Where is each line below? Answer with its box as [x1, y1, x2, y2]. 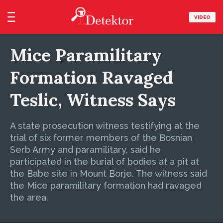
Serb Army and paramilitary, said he [10, 144, 161, 155]
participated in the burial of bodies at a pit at [10, 156, 199, 167]
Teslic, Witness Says [10, 89, 176, 111]
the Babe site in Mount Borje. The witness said [10, 168, 207, 179]
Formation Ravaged [10, 66, 173, 89]
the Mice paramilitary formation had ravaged [10, 180, 202, 191]
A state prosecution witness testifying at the [10, 120, 200, 131]
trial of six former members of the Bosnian [10, 132, 192, 143]
